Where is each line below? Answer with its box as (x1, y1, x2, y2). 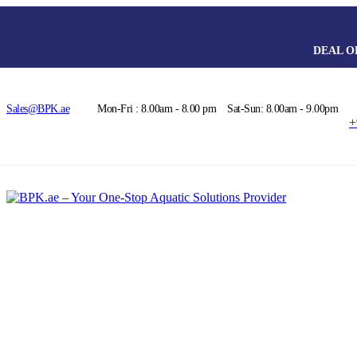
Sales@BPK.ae (6, 102, 69, 115)
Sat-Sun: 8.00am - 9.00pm (227, 102, 338, 115)
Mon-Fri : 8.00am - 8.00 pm (97, 102, 216, 115)
